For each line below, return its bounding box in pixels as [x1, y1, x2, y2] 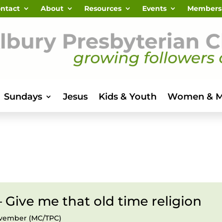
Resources [84, 4, 121, 13]
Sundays [3, 91, 42, 102]
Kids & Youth [98, 91, 157, 102]
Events [142, 4, 166, 13]
